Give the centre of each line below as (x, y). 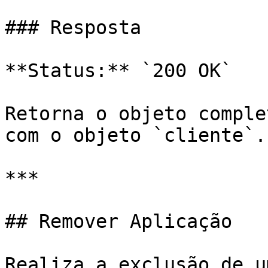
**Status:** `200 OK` (118, 71)
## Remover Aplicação (118, 221)
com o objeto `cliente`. (135, 135)
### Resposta (73, 28)
